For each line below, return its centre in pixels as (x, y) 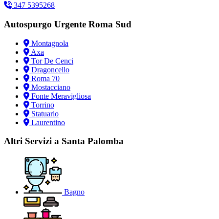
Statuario (45, 113)
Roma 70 (45, 78)
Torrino (43, 105)
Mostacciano (51, 87)
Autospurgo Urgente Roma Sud (68, 24)
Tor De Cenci (52, 61)
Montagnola (50, 43)
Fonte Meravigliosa (61, 96)
